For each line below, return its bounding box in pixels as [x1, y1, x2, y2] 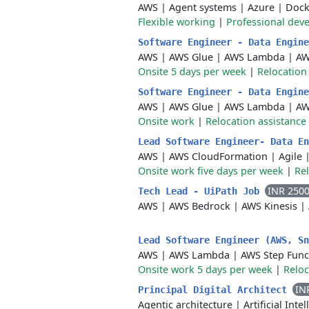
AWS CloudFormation [169, 150, 268, 163]
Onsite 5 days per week [138, 65, 246, 78]
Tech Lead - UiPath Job [138, 186, 265, 197]
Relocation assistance [206, 114, 306, 128]
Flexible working [138, 15, 215, 28]
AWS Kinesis [241, 199, 297, 212]
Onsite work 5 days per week [138, 263, 272, 276]
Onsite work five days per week [138, 164, 283, 177]
